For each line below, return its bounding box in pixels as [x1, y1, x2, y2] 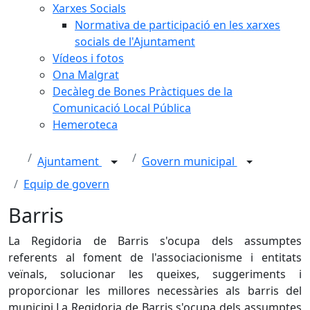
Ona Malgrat [53, 67, 119, 82]
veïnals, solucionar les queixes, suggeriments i [8, 266, 302, 282]
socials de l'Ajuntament [75, 34, 195, 49]
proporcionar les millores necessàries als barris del [8, 283, 302, 298]
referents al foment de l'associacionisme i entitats [8, 250, 302, 265]
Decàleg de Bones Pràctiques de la [53, 84, 232, 99]
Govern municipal [141, 154, 237, 170]
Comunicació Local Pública [53, 100, 191, 116]
